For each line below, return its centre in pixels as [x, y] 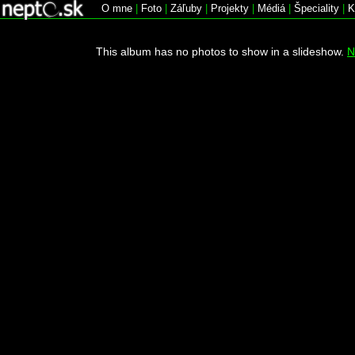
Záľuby [186, 8]
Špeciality [317, 8]
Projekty [230, 8]
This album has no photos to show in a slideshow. [221, 52]
